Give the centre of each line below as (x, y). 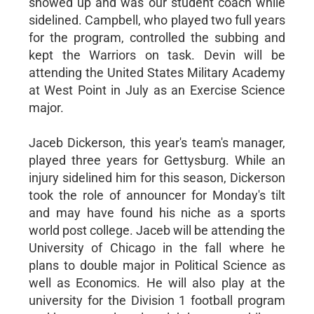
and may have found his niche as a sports (157, 212)
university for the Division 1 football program (157, 300)
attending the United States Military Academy (157, 72)
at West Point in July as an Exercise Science (157, 90)
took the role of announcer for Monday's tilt (157, 195)
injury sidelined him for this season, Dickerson (157, 177)
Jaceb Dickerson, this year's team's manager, (157, 142)
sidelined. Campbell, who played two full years (157, 20)
